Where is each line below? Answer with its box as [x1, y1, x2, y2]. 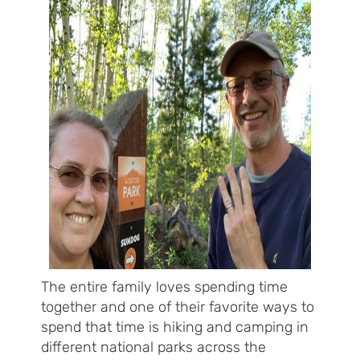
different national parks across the [41, 338, 266, 357]
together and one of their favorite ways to [41, 298, 314, 317]
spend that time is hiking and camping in [41, 318, 309, 337]
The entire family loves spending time [41, 278, 288, 297]
